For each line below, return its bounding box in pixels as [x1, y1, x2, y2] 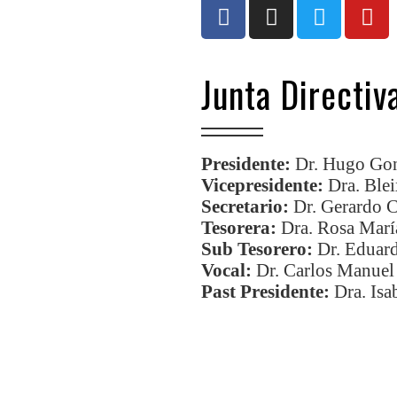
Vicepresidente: [201, 174, 324, 195]
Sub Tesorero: [201, 237, 314, 259]
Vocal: [201, 259, 253, 280]
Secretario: [201, 195, 290, 216]
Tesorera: [201, 216, 277, 237]
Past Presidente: [201, 280, 331, 301]
